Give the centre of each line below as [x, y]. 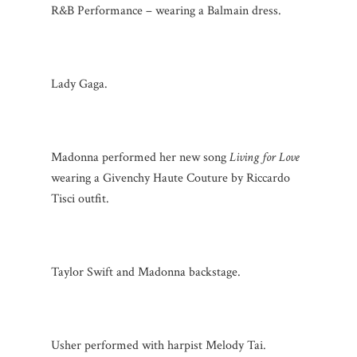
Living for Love [265, 157]
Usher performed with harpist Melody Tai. [159, 345]
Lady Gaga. [79, 84]
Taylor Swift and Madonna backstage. [146, 272]
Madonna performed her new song [140, 157]
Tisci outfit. [80, 198]
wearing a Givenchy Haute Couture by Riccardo [171, 178]
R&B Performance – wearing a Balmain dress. [166, 10]
